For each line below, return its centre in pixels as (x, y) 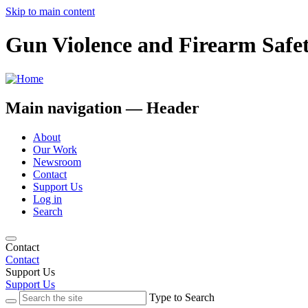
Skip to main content (50, 11)
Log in (47, 199)
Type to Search (182, 297)
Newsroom (57, 162)
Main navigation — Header (102, 108)
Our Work (55, 149)
